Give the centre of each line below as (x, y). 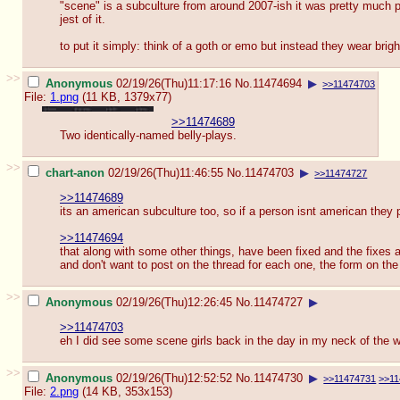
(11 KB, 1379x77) (125, 96)
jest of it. (83, 20)
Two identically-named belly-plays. (148, 136)
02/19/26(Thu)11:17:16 (174, 83)
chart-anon (75, 172)
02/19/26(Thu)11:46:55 (166, 172)
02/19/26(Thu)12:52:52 (174, 378)
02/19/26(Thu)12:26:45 (174, 302)
